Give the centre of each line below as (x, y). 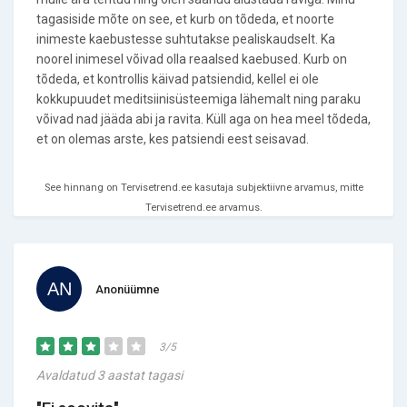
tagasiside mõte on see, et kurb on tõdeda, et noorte (185, 19)
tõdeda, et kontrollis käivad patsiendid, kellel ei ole (178, 79)
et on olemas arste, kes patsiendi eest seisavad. (173, 139)
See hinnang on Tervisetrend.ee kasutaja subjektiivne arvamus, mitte (203, 188)
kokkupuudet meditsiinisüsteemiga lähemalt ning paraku (199, 99)
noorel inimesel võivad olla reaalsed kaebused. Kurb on (192, 59)
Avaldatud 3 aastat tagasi (109, 375)
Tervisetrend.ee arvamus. (203, 208)
